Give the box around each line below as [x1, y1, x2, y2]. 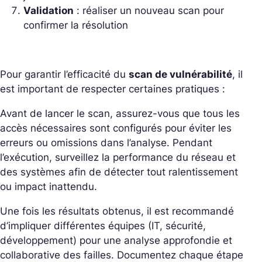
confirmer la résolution [23, 19, 128, 32]
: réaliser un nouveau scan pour [74, 5, 224, 17]
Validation [23, 5, 74, 17]
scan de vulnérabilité [129, 68, 232, 81]
